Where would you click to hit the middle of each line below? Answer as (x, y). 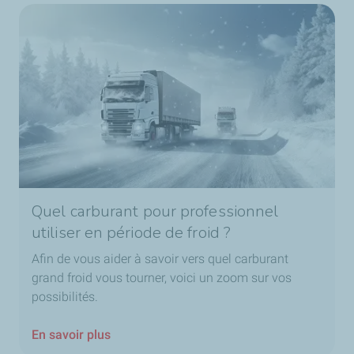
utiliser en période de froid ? (132, 233)
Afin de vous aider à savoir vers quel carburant (160, 259)
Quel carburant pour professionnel (155, 212)
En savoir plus (71, 335)
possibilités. (65, 297)
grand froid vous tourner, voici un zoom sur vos (162, 278)
